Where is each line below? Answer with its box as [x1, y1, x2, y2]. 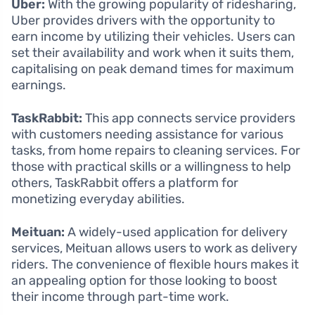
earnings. [11, 77, 66, 93]
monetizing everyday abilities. [11, 191, 185, 207]
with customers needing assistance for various [11, 126, 283, 142]
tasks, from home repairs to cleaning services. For [11, 142, 300, 158]
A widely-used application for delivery [65, 224, 288, 240]
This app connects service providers [82, 110, 295, 126]
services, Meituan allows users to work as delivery [11, 240, 297, 256]
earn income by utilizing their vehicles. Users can [11, 28, 295, 44]
